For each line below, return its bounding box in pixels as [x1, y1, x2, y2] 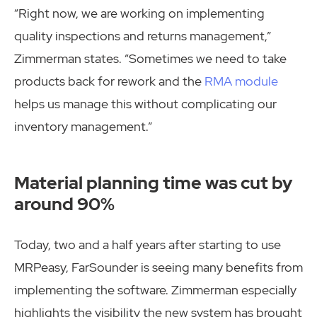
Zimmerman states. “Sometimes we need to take [14, 50, 287, 67]
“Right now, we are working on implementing [14, 5, 265, 22]
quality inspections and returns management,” [14, 28, 271, 45]
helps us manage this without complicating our [14, 96, 277, 113]
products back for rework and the [14, 73, 204, 90]
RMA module [204, 73, 278, 90]
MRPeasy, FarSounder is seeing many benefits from [14, 259, 303, 276]
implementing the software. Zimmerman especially [14, 282, 296, 299]
